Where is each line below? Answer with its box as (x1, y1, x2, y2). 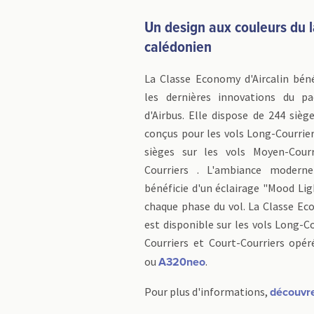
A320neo (158, 257, 205, 268)
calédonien (144, 40, 212, 55)
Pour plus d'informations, (144, 285, 270, 299)
